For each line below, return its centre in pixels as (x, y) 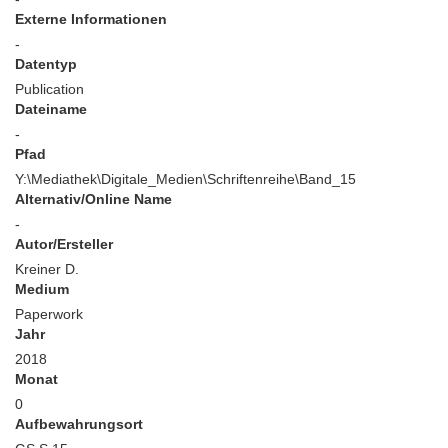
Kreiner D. (47, 269)
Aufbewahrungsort (79, 424)
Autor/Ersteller (64, 244)
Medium (42, 289)
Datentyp (46, 64)
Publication (49, 89)
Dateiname (51, 109)
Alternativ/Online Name (93, 199)
